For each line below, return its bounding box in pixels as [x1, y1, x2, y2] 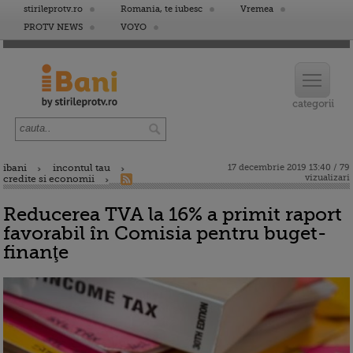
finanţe [3, 241, 69, 263]
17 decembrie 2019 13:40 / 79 [228, 162, 350, 173]
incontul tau [53, 162, 110, 173]
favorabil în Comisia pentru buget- [3, 222, 326, 244]
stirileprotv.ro [24, 4, 83, 14]
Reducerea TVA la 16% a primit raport [3, 203, 342, 225]
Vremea [240, 4, 273, 14]
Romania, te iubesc [121, 4, 203, 14]
